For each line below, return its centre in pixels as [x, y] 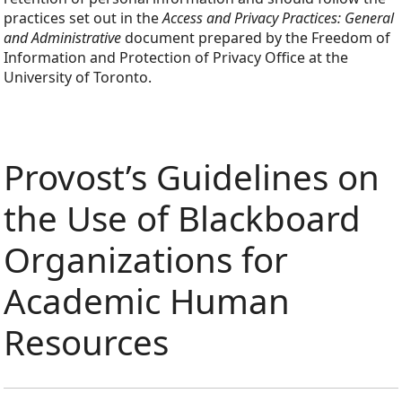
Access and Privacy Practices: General [278, 18]
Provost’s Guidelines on [192, 176]
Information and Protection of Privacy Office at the [176, 58]
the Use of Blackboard [182, 218]
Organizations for [146, 259]
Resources [86, 341]
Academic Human [147, 300]
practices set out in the [83, 18]
